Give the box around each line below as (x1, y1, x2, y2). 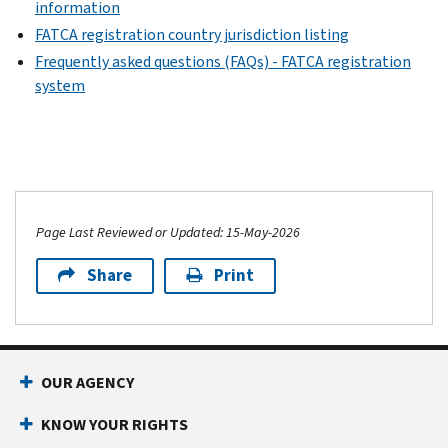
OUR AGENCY (41, 372, 134, 394)
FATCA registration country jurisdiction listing (35, 24, 349, 46)
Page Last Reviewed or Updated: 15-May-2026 (36, 223, 300, 243)
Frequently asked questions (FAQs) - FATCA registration (35, 51, 411, 73)
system (35, 75, 85, 97)
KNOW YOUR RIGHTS (41, 414, 188, 436)
